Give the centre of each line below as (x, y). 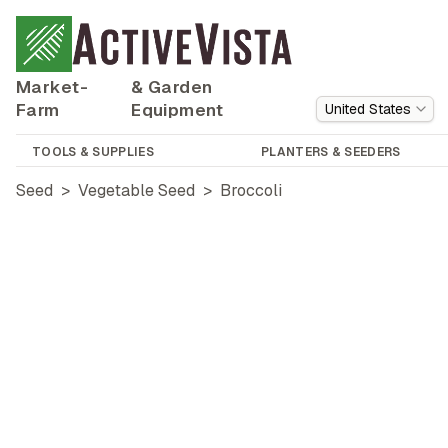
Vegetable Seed (136, 190)
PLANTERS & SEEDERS (331, 152)
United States (368, 109)
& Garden (172, 87)
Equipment (177, 110)
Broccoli (251, 190)
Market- (52, 87)
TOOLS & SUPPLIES (93, 152)
